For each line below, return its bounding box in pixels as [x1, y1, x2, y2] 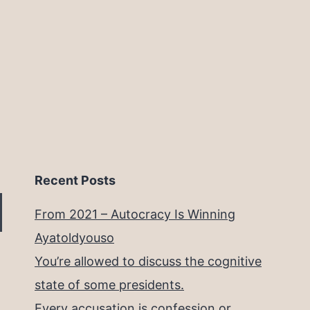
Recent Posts [35, 173, 116, 188]
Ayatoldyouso [35, 230, 114, 246]
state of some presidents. [35, 277, 184, 293]
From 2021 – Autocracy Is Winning [35, 207, 235, 222]
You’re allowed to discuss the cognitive [35, 254, 262, 269]
